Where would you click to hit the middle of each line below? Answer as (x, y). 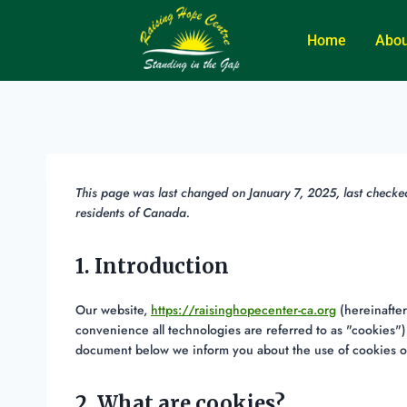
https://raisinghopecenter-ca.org (243, 310)
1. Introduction (152, 267)
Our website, (113, 310)
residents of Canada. (133, 213)
